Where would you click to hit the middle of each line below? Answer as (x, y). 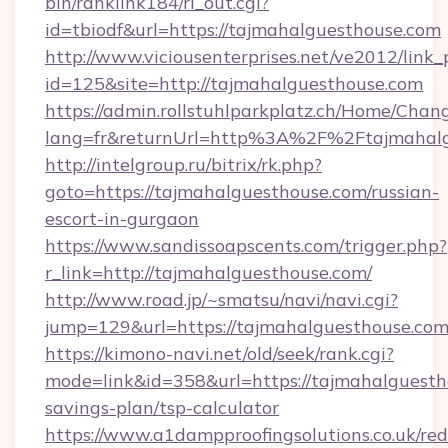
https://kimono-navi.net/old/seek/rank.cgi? (219, 353)
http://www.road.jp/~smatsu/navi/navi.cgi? (221, 299)
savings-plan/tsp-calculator (162, 407)
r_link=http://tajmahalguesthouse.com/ (208, 272)
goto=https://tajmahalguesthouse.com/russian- (242, 191)
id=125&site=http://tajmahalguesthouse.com (234, 83)
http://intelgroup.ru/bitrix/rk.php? (183, 164)
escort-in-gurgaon (122, 218)
